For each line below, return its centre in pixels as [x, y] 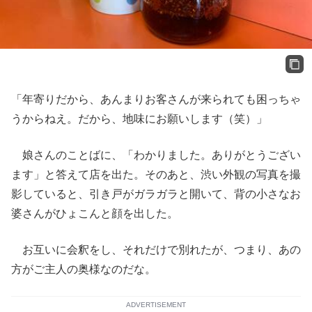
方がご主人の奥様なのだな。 [84, 270]
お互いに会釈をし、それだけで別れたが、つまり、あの [156, 250]
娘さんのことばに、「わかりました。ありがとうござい [156, 155]
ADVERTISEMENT [156, 305]
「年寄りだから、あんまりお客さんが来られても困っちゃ [156, 100]
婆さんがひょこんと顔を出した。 [95, 214]
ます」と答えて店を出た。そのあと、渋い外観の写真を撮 [156, 175]
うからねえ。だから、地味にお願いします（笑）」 [139, 119]
